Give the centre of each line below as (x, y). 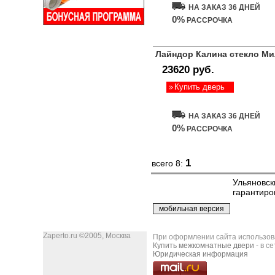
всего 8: (168, 163)
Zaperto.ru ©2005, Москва (87, 236)
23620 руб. (188, 70)
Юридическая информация (200, 254)
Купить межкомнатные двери (203, 246)
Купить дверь (199, 87)
